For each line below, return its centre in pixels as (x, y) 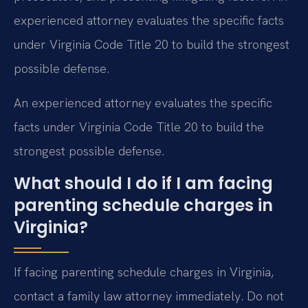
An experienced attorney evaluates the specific (143, 102)
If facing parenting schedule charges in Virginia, (144, 272)
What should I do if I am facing (143, 184)
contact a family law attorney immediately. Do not (149, 296)
